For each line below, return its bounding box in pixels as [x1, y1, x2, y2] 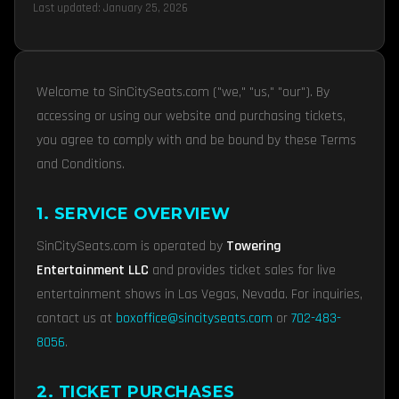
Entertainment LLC [37, 261, 149, 280]
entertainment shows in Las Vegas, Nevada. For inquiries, [37, 285, 362, 304]
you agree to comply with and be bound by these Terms [37, 131, 356, 150]
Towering [226, 237, 281, 256]
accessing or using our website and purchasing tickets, [37, 107, 346, 126]
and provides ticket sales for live [149, 261, 336, 280]
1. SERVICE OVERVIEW [37, 204, 231, 224]
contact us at [37, 309, 116, 328]
